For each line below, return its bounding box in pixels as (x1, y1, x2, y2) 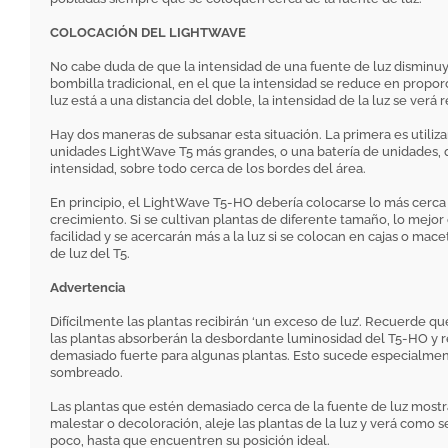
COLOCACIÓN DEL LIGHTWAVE (50, 25, 246, 41)
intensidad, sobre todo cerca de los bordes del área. (50, 161, 366, 177)
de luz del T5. (50, 246, 130, 262)
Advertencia (50, 280, 125, 296)
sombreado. (50, 365, 123, 381)
